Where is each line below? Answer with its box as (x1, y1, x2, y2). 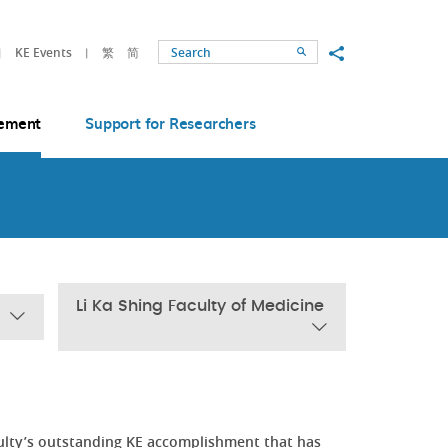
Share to (328, 41, 389, 63)
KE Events (15, 43, 72, 61)
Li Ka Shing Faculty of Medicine (76, 298, 324, 314)
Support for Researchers (85, 112, 256, 134)
